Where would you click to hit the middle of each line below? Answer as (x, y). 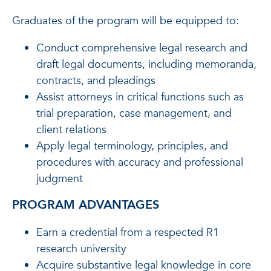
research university (81, 249)
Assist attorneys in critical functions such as (140, 97)
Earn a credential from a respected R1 (128, 232)
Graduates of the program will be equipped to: (126, 21)
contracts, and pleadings (96, 80)
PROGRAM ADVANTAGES (86, 204)
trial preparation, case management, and (134, 113)
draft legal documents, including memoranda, (146, 64)
